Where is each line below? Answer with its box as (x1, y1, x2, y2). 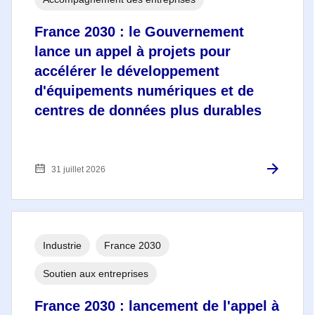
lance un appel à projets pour (34, 43, 231, 59)
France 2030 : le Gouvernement (34, 23, 244, 39)
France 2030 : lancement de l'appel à (34, 297, 279, 314)
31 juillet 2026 (51, 164, 105, 174)
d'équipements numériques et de (34, 82, 254, 98)
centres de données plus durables (34, 102, 262, 118)
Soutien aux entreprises (43, 267, 148, 279)
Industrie (43, 239, 82, 251)
